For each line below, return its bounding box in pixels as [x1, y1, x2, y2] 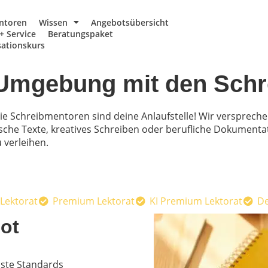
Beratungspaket [48, 28, 114, 39]
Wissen [39, 16, 68, 28]
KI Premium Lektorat [149, 194, 242, 208]
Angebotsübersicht [91, 16, 169, 28]
